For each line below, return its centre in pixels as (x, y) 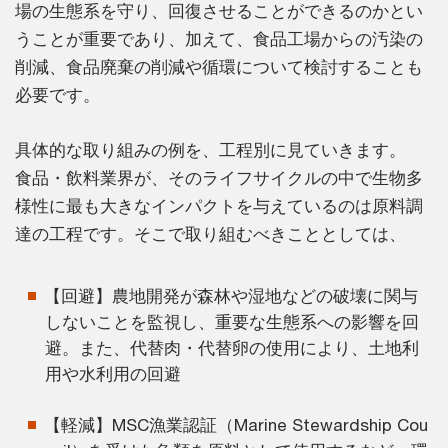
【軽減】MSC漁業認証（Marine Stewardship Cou (236, 424)
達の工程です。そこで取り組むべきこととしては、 (210, 233)
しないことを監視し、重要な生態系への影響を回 (232, 321)
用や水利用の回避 (113, 373)
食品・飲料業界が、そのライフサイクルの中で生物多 (219, 177)
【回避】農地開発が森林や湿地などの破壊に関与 (231, 295)
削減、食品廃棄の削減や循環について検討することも (219, 66)
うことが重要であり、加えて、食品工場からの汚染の (219, 38)
